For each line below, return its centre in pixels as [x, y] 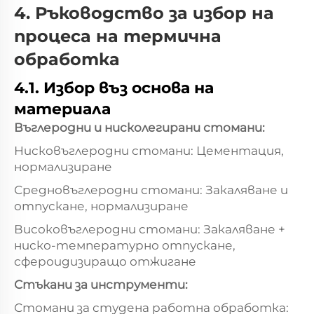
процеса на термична [118, 36]
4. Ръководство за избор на [144, 13]
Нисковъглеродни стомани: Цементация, [149, 150]
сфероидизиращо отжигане [105, 261]
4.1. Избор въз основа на [114, 88]
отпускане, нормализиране [101, 206]
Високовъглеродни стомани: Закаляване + [150, 229]
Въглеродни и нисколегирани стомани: [139, 127]
